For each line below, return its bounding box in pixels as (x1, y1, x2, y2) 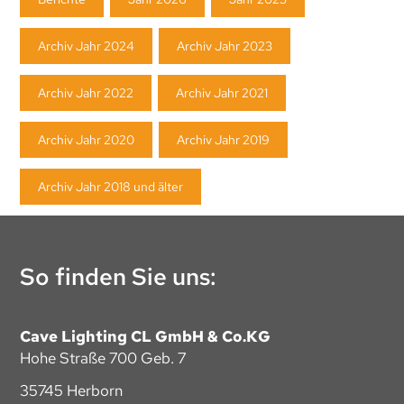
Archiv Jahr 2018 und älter (38, 179, 184, 196)
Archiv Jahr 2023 (177, 38, 273, 55)
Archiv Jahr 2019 (177, 132, 271, 149)
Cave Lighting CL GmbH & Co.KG (20, 326, 271, 347)
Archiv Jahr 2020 (38, 132, 135, 149)
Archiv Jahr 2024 (38, 38, 135, 55)
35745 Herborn (20, 381, 124, 401)
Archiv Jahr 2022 (38, 85, 134, 102)
